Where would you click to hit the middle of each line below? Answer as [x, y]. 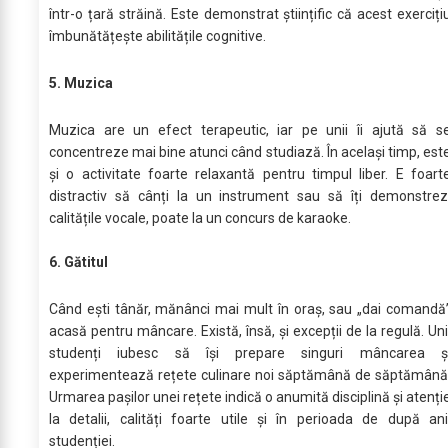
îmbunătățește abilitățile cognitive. [157, 35]
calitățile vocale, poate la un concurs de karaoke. [200, 217]
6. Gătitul [78, 261]
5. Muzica [81, 82]
